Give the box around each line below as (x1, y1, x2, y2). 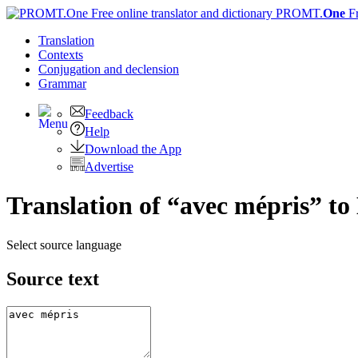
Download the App (85, 142, 181, 156)
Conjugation (38, 62, 104, 76)
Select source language (6, 237, 121, 252)
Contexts (38, 48, 83, 62)
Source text (6, 268, 99, 289)
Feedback (85, 107, 133, 121)
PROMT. (272, 6, 323, 20)
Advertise (85, 160, 133, 173)
